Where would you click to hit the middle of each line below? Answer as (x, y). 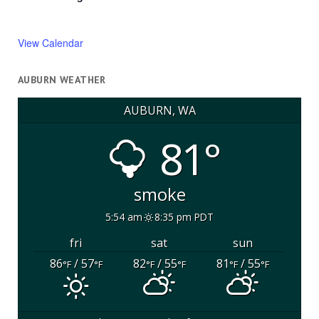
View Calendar (50, 43)
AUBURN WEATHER (62, 80)
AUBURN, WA (159, 110)
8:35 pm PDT (184, 216)
